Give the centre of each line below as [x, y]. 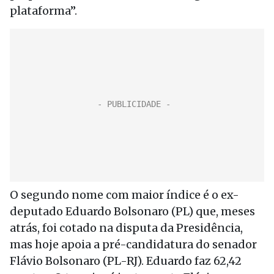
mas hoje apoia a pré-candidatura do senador [133, 244]
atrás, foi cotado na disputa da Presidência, [126, 228]
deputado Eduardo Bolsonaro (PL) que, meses [132, 211]
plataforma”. [43, 11]
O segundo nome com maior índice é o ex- [124, 195]
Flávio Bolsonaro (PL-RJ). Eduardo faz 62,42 [126, 261]
